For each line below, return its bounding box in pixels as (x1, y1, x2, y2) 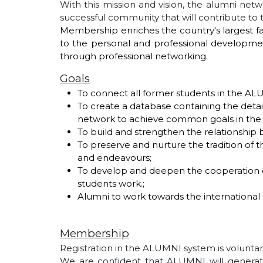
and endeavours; (77, 152, 151, 164)
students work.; (77, 178, 144, 190)
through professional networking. (60, 50, 208, 62)
